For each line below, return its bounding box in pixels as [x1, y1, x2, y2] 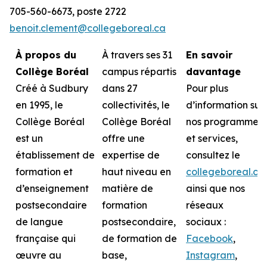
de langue [15, 216, 63, 228]
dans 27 [102, 82, 138, 94]
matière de [102, 182, 153, 194]
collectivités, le [102, 99, 170, 111]
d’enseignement [15, 182, 89, 194]
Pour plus [186, 82, 228, 94]
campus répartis [102, 66, 176, 77]
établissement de [15, 149, 95, 161]
